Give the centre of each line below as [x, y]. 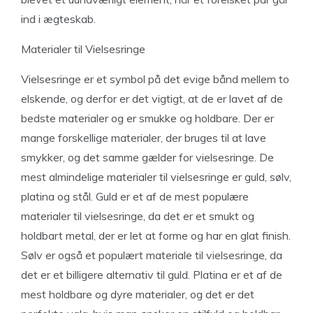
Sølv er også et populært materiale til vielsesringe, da [152, 255]
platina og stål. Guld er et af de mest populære [135, 196]
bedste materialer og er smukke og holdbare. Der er [147, 118]
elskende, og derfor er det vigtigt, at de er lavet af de [152, 99]
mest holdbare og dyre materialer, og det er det [138, 294]
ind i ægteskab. [58, 19]
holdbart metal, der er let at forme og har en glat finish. [156, 235]
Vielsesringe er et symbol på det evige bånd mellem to [155, 79]
